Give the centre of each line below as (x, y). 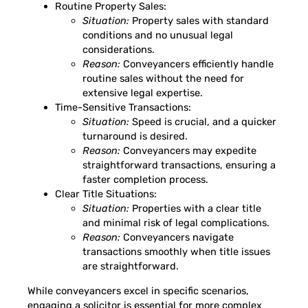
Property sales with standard (199, 21)
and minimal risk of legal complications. (176, 223)
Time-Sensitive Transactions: (123, 108)
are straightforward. (131, 266)
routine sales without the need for (163, 79)
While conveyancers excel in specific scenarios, (138, 290)
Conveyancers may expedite (188, 151)
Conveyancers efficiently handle (197, 64)
